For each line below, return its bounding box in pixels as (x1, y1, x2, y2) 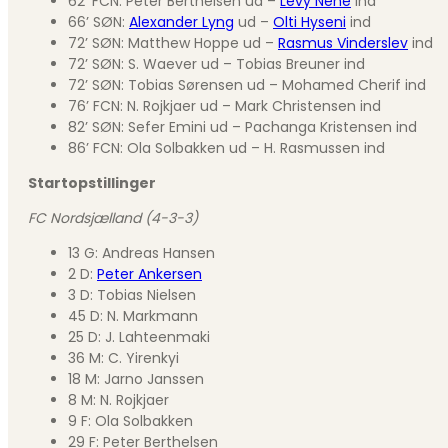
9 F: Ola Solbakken (68, 410, 193, 431)
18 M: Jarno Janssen (68, 368, 204, 389)
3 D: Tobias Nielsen (68, 284, 196, 305)
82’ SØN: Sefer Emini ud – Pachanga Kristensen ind (68, 116, 417, 137)
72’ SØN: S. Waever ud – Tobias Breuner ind (68, 53, 365, 74)
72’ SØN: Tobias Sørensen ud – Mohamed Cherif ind (68, 74, 426, 95)
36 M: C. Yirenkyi (68, 347, 179, 368)
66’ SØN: (68, 11, 129, 32)
